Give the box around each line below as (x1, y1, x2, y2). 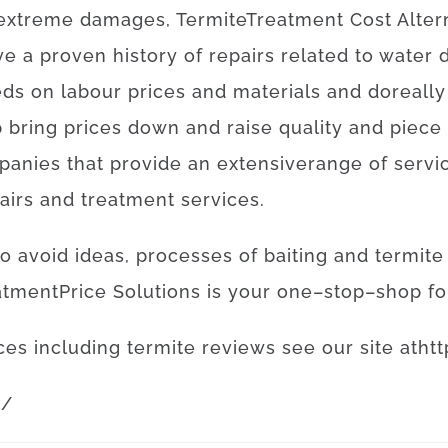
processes (136, 245, 233, 266)
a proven (23, 45, 107, 66)
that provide (67, 153, 182, 174)
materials (233, 81, 321, 102)
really (392, 81, 446, 102)
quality (279, 117, 343, 138)
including (34, 337, 121, 358)
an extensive (188, 153, 308, 174)
